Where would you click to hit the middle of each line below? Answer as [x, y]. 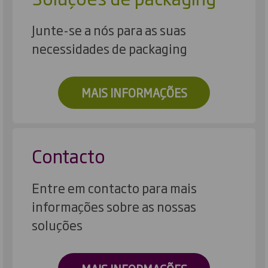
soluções [57, 224]
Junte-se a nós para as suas [109, 30]
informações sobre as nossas [114, 206]
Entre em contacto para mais [114, 187]
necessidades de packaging [109, 48]
